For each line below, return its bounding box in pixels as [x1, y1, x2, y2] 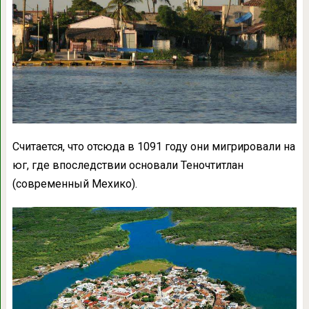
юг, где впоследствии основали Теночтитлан [12, 159, 243, 172]
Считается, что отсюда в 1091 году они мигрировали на [12, 140, 295, 154]
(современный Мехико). [12, 177, 137, 191]
